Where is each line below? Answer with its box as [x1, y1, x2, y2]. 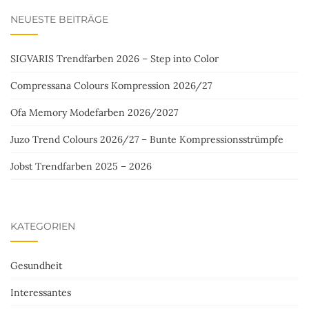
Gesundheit [10, 259, 62, 272]
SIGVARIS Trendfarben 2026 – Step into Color [10, 52, 219, 65]
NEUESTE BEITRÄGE [10, 13, 108, 26]
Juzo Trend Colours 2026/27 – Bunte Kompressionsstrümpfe [10, 133, 283, 146]
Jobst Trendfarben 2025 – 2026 [10, 160, 152, 172]
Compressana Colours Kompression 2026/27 [10, 79, 212, 92]
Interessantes [10, 286, 71, 299]
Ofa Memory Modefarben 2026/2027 [10, 106, 178, 119]
